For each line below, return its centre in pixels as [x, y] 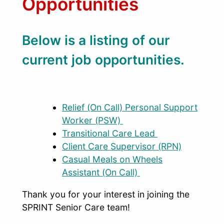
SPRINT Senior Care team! [76, 207]
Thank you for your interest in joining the [106, 194]
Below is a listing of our [96, 40]
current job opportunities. [103, 60]
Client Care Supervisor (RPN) [122, 146]
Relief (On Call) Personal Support [130, 107]
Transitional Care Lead [110, 133]
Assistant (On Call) [101, 172]
